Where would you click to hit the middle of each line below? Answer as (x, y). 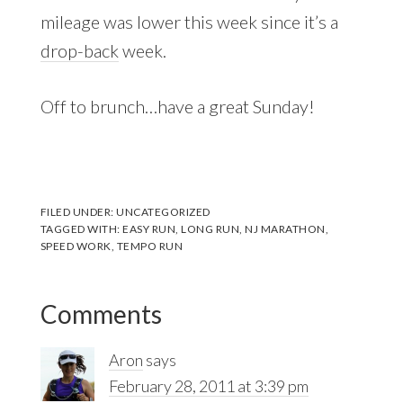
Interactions (111, 329)
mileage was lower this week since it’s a (189, 21)
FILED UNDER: (78, 211)
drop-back (79, 50)
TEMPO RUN (150, 246)
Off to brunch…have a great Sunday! (177, 106)
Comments (101, 313)
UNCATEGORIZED (163, 211)
